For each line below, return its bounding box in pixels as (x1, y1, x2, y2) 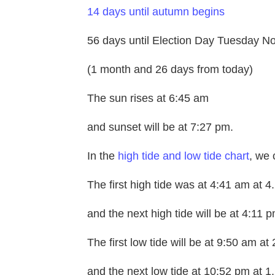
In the (87, 149, 118, 162)
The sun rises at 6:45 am (87, 91, 212, 104)
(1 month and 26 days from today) (87, 63, 253, 76)
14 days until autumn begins (87, 5, 225, 18)
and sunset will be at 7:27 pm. (87, 120, 233, 133)
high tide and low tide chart (118, 149, 249, 162)
